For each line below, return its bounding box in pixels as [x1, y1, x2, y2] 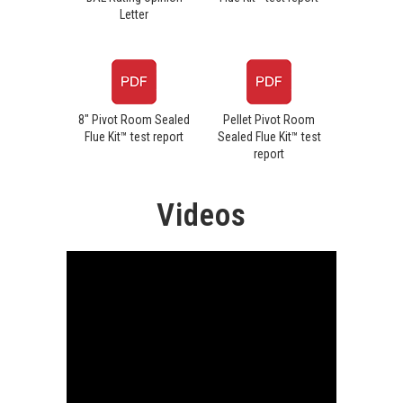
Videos [157, 197, 246, 235]
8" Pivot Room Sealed [78, 112, 190, 128]
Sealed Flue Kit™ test [217, 130, 321, 145]
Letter [120, 7, 148, 22]
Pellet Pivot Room [223, 112, 315, 128]
